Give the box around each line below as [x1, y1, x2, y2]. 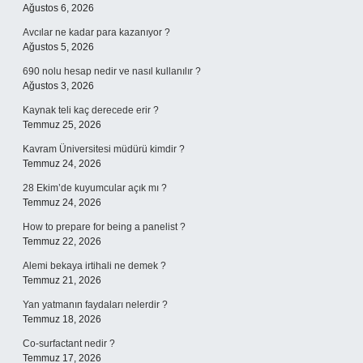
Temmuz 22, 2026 [23, 236, 101, 247]
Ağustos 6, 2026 [23, 2, 94, 14]
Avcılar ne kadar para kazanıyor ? [23, 27, 170, 38]
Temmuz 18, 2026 [23, 314, 101, 325]
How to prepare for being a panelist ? [23, 221, 186, 233]
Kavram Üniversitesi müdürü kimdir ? [23, 143, 185, 155]
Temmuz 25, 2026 [23, 119, 101, 130]
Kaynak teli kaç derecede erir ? [23, 105, 159, 116]
